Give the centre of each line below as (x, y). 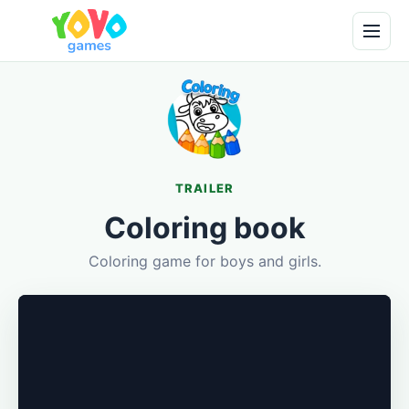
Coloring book (204, 228)
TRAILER (204, 188)
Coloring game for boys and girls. (204, 261)
